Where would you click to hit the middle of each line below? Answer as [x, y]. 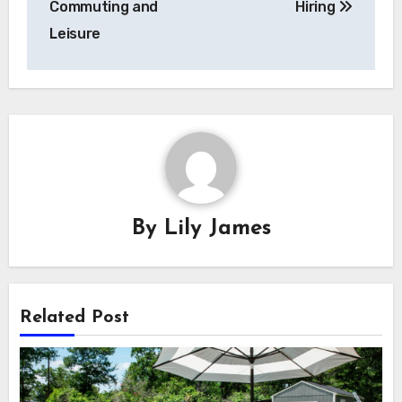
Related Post [75, 317]
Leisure [75, 34]
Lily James [217, 228]
